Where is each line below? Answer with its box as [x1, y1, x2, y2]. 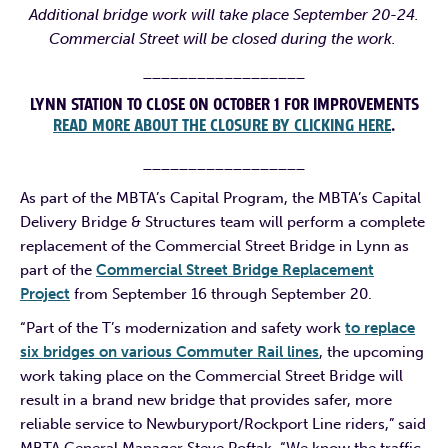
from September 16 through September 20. [70, 284, 376, 303]
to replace [345, 318, 415, 337]
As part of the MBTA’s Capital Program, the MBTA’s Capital [20, 188, 421, 207]
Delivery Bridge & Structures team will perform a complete [20, 212, 425, 231]
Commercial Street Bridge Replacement [96, 260, 374, 279]
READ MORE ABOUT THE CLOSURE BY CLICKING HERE [53, 114, 391, 137]
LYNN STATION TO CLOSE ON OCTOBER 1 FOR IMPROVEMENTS [29, 93, 419, 116]
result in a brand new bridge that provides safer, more [20, 390, 392, 409]
